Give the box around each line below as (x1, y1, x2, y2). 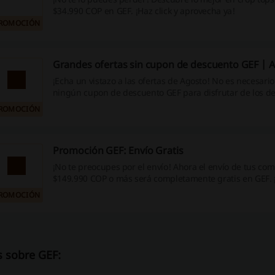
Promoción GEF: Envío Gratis (52, 144, 184, 157)
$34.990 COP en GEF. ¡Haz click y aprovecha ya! (52, 5, 235, 17)
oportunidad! (52, 184, 105, 196)
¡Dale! (52, 98, 76, 110)
